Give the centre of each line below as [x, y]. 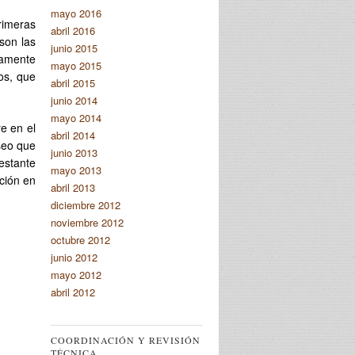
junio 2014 [74, 100]
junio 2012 [74, 257]
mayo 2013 [76, 170]
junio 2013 [74, 152]
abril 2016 [73, 30]
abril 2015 [73, 82]
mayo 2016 [76, 13]
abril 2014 [73, 135]
